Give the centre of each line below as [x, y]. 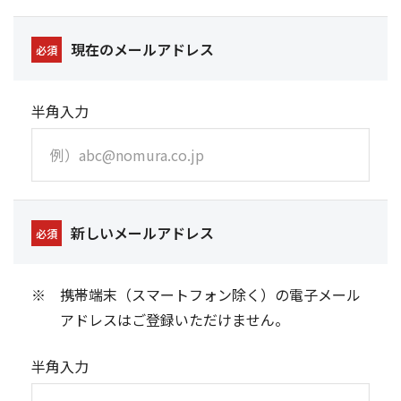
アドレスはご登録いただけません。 [175, 320]
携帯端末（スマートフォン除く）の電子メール [210, 295]
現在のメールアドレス [142, 50]
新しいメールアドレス [142, 233]
